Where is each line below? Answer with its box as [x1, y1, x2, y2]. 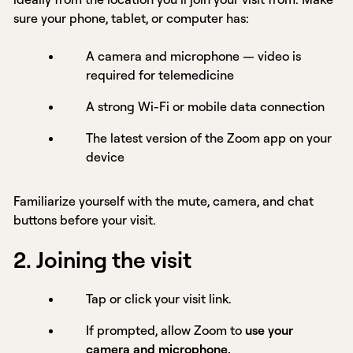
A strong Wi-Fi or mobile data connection [86, 98, 325, 115]
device [86, 149, 125, 165]
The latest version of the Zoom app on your [86, 130, 333, 147]
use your [245, 322, 294, 339]
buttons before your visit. [13, 212, 157, 229]
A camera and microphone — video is [86, 48, 302, 65]
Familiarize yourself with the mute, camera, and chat [13, 193, 314, 210]
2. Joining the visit [13, 245, 192, 274]
